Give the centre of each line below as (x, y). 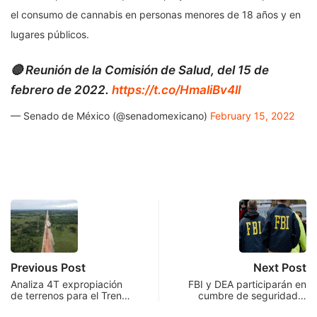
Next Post (280, 267)
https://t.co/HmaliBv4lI (177, 90)
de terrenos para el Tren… (70, 295)
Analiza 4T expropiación (67, 284)
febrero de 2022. (61, 90)
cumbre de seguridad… (252, 295)
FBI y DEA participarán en (247, 284)
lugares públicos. (50, 34)
